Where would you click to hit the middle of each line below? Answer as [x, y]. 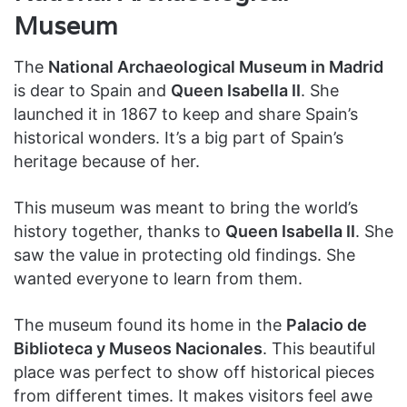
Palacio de [327, 324]
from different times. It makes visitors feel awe [193, 395]
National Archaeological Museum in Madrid [216, 66]
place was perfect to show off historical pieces [194, 372]
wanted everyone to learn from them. [158, 278]
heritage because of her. [107, 161]
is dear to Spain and [92, 90]
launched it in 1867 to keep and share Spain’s [186, 114]
